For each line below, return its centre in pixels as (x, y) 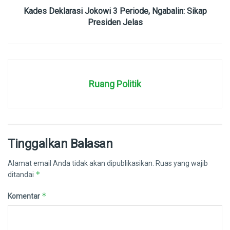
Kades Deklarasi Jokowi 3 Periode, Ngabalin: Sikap (115, 11)
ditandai (22, 174)
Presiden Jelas (115, 22)
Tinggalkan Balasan (60, 143)
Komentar (25, 196)
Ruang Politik (115, 84)
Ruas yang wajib (182, 163)
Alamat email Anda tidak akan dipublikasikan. (81, 163)
